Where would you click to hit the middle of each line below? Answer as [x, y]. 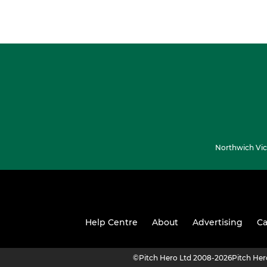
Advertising [217, 223]
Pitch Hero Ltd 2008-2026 [185, 258]
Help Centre [111, 223]
